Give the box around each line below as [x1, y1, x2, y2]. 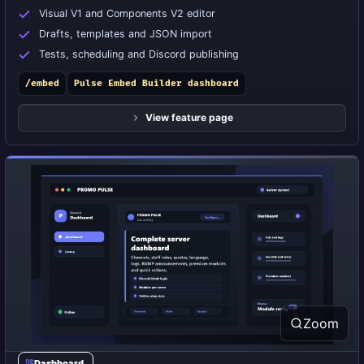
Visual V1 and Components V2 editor [39, 7, 215, 19]
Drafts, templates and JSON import [39, 28, 212, 40]
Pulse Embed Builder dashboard [74, 78, 239, 89]
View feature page [145, 111, 233, 123]
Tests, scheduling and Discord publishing [39, 48, 239, 60]
